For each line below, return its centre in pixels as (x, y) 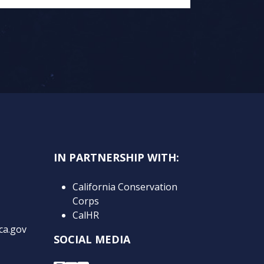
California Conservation (125, 187)
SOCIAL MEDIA (92, 239)
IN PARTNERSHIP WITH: (116, 157)
